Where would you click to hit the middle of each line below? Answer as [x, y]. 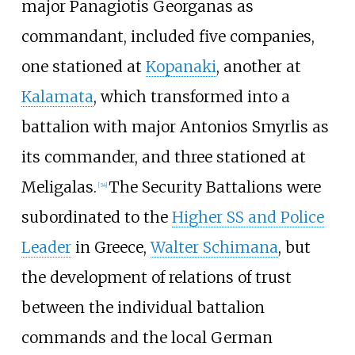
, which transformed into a [191, 96]
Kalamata [57, 96]
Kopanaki [181, 66]
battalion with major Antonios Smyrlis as [175, 126]
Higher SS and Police [248, 217]
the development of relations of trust [156, 277]
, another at [258, 66]
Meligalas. [59, 187]
